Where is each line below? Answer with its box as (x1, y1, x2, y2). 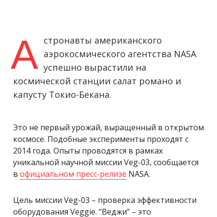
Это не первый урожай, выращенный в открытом (13, 122, 204, 133)
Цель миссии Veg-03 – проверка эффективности (13, 194, 197, 205)
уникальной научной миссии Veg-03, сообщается (13, 156, 199, 168)
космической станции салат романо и (13, 75, 181, 87)
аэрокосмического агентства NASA (44, 47, 196, 60)
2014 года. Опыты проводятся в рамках (13, 145, 163, 156)
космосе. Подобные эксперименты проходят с (13, 133, 188, 144)
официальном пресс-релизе (20, 168, 126, 179)
